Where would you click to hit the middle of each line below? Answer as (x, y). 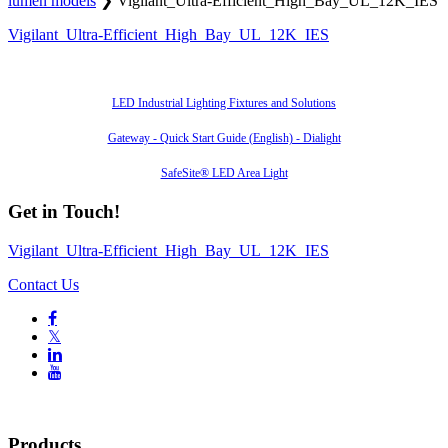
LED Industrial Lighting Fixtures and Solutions (224, 102)
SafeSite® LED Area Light (224, 172)
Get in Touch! (64, 211)
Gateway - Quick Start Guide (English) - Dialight (224, 137)
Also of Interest (224, 67)
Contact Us (43, 284)
